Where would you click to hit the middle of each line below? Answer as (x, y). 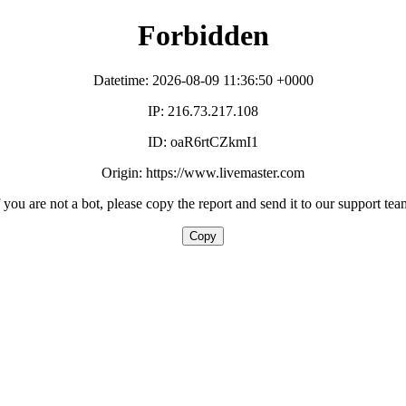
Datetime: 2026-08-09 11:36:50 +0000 (203, 80)
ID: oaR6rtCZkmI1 (203, 141)
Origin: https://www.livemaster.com (203, 172)
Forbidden (203, 36)
